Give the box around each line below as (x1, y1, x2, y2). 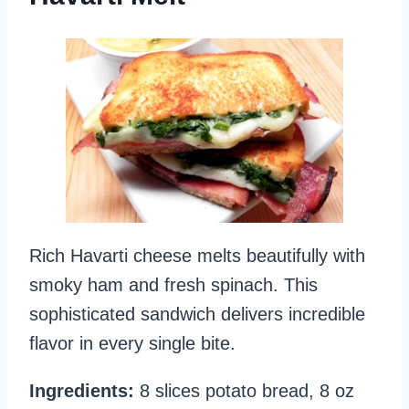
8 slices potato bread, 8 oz (134, 381, 354, 402)
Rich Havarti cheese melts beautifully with (29, 246, 365, 267)
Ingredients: (29, 381, 134, 402)
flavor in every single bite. (29, 333, 236, 354)
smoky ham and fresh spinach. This (29, 275, 318, 296)
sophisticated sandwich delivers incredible (29, 304, 365, 325)
